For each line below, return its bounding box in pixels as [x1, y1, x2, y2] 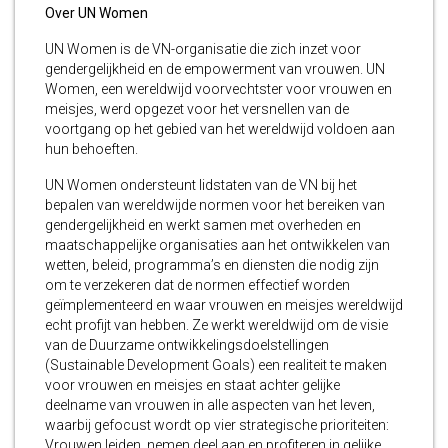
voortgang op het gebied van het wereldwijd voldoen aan [45, 121, 395, 138]
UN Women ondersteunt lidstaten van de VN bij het [45, 177, 357, 194]
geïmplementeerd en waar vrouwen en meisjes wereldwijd [45, 297, 403, 314]
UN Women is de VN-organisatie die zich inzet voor [45, 41, 361, 58]
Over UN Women [45, 5, 148, 22]
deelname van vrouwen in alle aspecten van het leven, [45, 397, 375, 414]
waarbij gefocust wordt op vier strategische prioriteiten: [45, 417, 389, 434]
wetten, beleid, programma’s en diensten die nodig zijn [45, 257, 379, 274]
